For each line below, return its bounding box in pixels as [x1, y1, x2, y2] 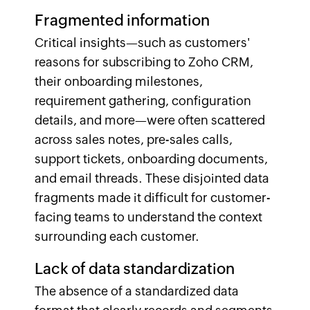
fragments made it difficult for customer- [35, 190, 271, 205]
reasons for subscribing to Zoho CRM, [35, 55, 253, 69]
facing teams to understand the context [35, 210, 262, 224]
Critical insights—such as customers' [35, 35, 250, 50]
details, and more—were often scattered [35, 113, 265, 127]
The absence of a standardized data [35, 284, 239, 298]
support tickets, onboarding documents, [35, 152, 268, 166]
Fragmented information [35, 12, 210, 29]
